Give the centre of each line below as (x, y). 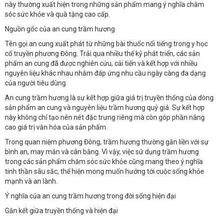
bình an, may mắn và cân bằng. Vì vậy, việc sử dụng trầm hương (102, 151)
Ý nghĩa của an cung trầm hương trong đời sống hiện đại (90, 196)
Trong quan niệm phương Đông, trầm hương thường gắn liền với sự (107, 142)
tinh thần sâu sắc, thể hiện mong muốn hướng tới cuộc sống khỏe (105, 171)
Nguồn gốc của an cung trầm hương (60, 29)
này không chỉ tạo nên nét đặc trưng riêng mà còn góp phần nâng (105, 117)
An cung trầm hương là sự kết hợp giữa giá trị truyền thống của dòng (109, 97)
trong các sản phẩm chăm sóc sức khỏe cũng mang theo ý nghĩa (104, 161)
